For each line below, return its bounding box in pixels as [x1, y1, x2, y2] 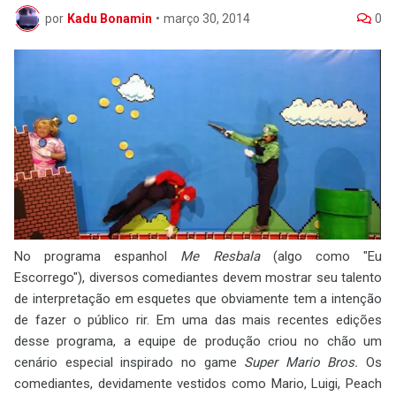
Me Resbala [180, 248, 260, 265]
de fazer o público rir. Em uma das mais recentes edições [14, 312, 382, 329]
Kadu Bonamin [67, 11, 152, 26]
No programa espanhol [14, 248, 181, 265]
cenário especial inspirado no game [14, 354, 245, 371]
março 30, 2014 [164, 11, 250, 26]
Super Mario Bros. [244, 354, 359, 371]
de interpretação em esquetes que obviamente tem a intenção [14, 291, 382, 308]
